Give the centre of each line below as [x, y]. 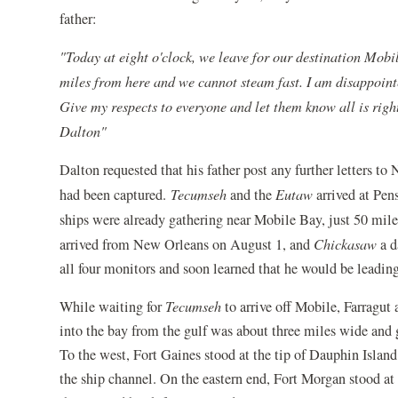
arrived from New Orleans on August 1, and [187, 244]
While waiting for [113, 306]
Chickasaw [346, 243]
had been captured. [115, 194]
